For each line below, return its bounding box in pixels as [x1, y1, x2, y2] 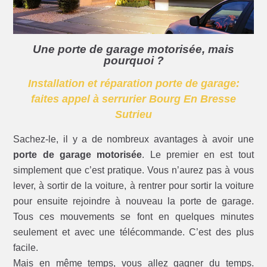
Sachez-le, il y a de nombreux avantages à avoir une [13, 134, 254, 145]
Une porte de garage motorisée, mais [33, 43, 234, 56]
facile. [13, 243, 39, 253]
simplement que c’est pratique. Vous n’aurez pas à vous [13, 165, 254, 176]
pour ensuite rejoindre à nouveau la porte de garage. [13, 196, 254, 207]
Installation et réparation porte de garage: [27, 77, 240, 90]
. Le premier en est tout [142, 150, 254, 160]
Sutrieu [115, 108, 152, 121]
